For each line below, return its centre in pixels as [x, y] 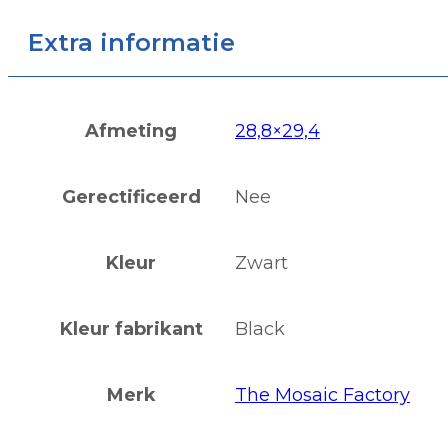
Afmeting [131, 131]
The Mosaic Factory [322, 395]
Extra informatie [131, 43]
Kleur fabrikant [131, 329]
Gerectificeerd [131, 197]
